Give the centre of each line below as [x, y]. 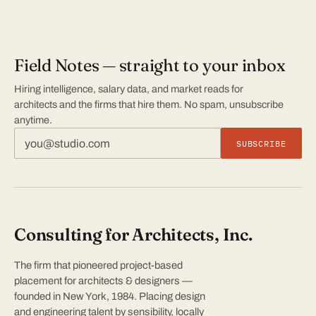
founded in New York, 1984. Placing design [110, 297]
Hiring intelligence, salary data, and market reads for [129, 89]
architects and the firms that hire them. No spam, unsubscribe [149, 105]
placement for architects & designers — [103, 281]
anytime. [33, 120]
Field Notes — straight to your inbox [150, 66]
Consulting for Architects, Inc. [133, 235]
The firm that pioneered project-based [98, 266]
